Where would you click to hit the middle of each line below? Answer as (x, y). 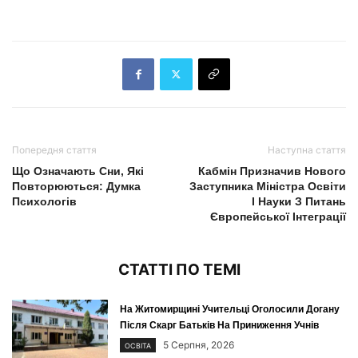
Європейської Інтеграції (278, 216)
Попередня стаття (54, 149)
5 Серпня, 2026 (199, 344)
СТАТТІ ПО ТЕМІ (179, 269)
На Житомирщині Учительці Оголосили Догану (230, 309)
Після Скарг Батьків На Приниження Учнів (219, 325)
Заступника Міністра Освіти (268, 186)
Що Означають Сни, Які (78, 171)
